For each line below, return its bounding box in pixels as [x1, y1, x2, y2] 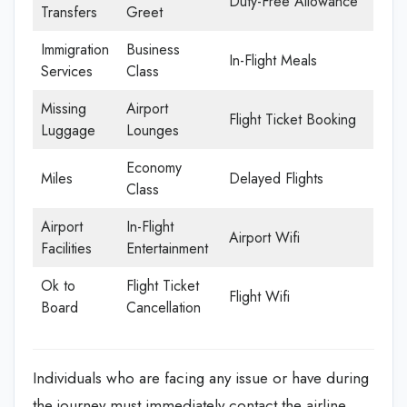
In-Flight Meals [229, 49, 317, 71]
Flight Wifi [229, 285, 290, 307]
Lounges [126, 119, 179, 141]
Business [126, 38, 180, 60]
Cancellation [126, 296, 201, 318]
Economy [126, 156, 182, 178]
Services [41, 60, 93, 82]
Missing [41, 97, 86, 119]
